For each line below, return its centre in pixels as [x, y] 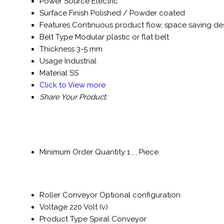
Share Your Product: [73, 97]
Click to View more [72, 85]
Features [55, 25]
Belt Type [56, 37]
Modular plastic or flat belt [122, 37]
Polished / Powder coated [138, 13]
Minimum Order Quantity [82, 152]
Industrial [80, 61]
